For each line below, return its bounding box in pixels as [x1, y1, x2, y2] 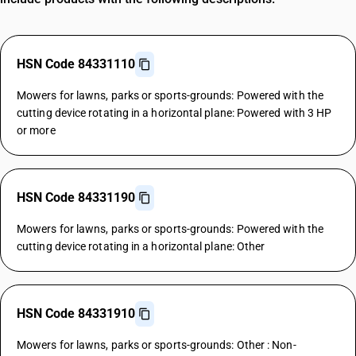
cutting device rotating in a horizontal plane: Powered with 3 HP [17, 106, 332, 119]
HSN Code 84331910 [17, 306, 135, 321]
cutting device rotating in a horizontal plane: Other [17, 240, 265, 253]
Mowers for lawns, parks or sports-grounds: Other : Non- [17, 339, 296, 351]
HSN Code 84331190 [17, 190, 135, 205]
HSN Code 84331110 [17, 56, 135, 72]
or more [17, 124, 56, 137]
